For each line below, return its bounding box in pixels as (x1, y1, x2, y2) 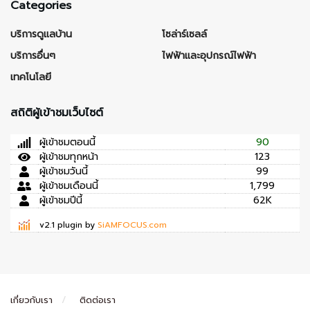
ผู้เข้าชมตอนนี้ (39, 135, 95, 150)
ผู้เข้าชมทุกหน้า (39, 149, 98, 165)
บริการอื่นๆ (10, 48, 55, 64)
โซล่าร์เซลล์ (162, 27, 207, 42)
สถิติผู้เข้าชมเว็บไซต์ (10, 104, 103, 122)
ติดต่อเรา (80, 293, 116, 307)
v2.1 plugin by (39, 219, 98, 232)
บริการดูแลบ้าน (10, 27, 72, 42)
